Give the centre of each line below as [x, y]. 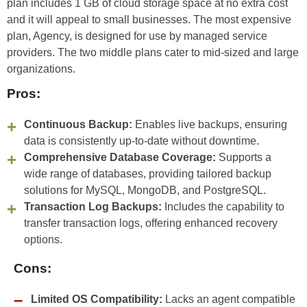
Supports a [244, 158]
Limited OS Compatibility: [97, 299]
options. [43, 240]
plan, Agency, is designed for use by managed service [137, 36]
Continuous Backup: [78, 125]
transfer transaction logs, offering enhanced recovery [151, 223]
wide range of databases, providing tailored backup [148, 174]
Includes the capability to [223, 207]
